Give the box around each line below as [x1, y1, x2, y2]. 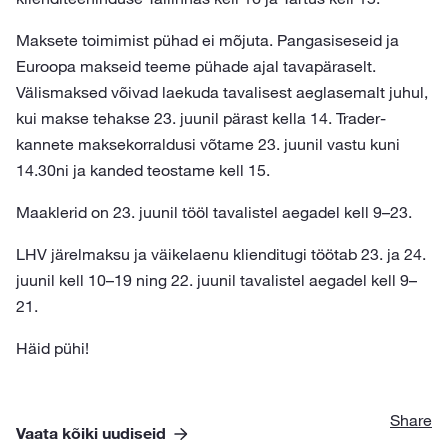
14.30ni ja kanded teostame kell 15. [16, 160, 270, 180]
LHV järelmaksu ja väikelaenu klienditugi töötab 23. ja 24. [16, 244, 426, 264]
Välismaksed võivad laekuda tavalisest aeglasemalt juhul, [16, 82, 428, 102]
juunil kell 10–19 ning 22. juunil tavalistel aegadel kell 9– [16, 270, 417, 290]
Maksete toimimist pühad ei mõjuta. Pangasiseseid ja [16, 30, 399, 50]
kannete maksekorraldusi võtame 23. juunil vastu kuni [16, 134, 400, 154]
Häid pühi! [16, 338, 89, 358]
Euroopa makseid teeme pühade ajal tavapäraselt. [16, 56, 376, 76]
